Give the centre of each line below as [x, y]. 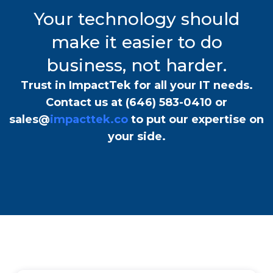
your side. [136, 137]
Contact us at [86, 103]
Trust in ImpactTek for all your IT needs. [136, 86]
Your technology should [136, 19]
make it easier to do [136, 42]
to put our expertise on [196, 120]
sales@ [30, 120]
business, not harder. [136, 66]
